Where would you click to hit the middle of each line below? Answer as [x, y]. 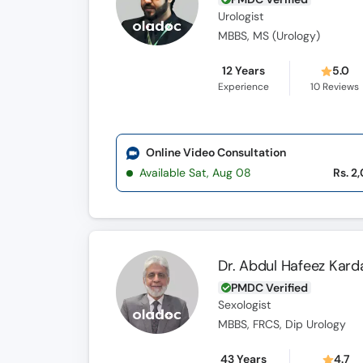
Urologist [241, 17]
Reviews [340, 87]
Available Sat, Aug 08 [195, 173]
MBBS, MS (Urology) [269, 36]
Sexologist [245, 305]
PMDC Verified [270, 288]
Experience [244, 87]
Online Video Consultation [216, 152]
